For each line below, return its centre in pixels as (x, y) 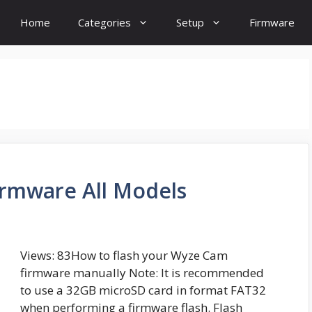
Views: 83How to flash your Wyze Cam (124, 256)
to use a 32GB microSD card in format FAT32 (143, 290)
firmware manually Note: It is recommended (142, 273)
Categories (104, 22)
